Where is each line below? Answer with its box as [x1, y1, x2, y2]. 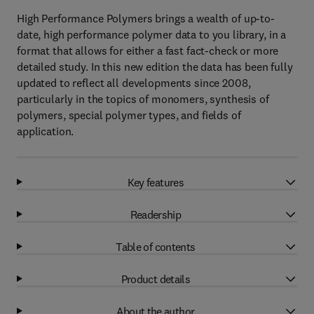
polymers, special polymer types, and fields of [17, 108, 241, 122]
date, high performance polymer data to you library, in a [17, 27, 287, 41]
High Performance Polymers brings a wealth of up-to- [17, 11, 275, 25]
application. [17, 124, 74, 138]
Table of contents [116, 239, 196, 254]
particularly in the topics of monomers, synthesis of [17, 92, 269, 106]
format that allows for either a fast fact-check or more [17, 43, 279, 57]
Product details [121, 271, 191, 286]
